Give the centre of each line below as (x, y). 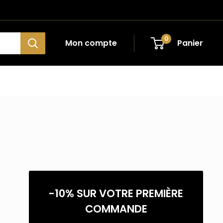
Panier (190, 43)
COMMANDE (116, 209)
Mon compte (91, 43)
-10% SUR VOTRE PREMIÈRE (116, 193)
